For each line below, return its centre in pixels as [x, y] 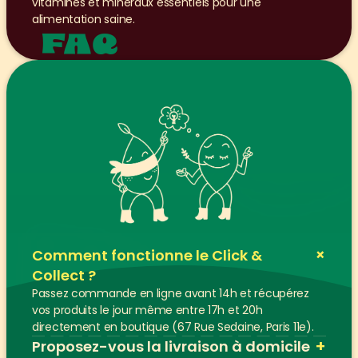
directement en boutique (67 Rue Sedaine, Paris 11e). [173, 327]
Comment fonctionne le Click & [147, 255]
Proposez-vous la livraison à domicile [171, 346]
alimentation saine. [84, 19]
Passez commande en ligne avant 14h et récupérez [171, 293]
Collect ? [64, 275]
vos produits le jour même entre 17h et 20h [147, 310]
